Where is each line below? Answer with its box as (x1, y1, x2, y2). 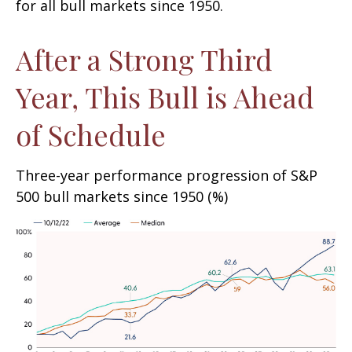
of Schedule (16, 115, 166, 153)
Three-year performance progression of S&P (16, 166, 317, 185)
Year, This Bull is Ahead (16, 78, 314, 115)
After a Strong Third (16, 40, 273, 78)
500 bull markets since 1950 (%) (16, 187, 228, 206)
